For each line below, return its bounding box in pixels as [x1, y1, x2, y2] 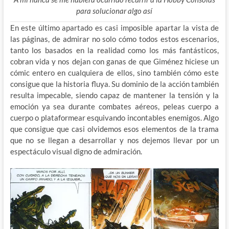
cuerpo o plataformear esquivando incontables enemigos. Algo [10, 112, 219, 122]
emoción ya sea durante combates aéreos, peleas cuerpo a [10, 101, 219, 111]
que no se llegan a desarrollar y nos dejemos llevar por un [10, 135, 219, 145]
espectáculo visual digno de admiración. [10, 146, 142, 156]
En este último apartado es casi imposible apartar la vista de [10, 22, 219, 32]
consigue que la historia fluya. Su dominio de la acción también [10, 79, 219, 88]
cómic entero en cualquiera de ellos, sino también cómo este [10, 67, 219, 77]
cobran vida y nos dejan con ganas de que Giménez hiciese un [10, 56, 219, 66]
